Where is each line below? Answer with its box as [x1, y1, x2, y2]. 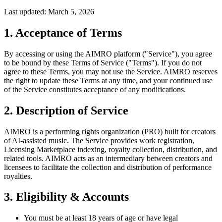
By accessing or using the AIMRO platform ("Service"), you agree [4, 49, 212, 58]
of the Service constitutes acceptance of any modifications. [4, 85, 186, 94]
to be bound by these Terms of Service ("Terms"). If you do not [4, 58, 202, 67]
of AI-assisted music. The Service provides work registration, [4, 136, 194, 145]
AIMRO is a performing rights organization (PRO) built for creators [4, 127, 216, 136]
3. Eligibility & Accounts [4, 190, 129, 204]
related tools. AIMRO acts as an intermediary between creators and [4, 154, 213, 163]
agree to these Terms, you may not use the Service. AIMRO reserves [4, 67, 218, 76]
